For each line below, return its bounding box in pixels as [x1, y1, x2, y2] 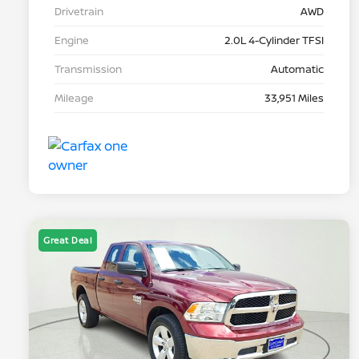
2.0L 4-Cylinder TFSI [224, 33, 324, 48]
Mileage [54, 91, 94, 106]
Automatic [271, 62, 324, 77]
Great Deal [43, 234, 92, 247]
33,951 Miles [264, 91, 324, 106]
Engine [54, 33, 89, 48]
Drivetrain [54, 4, 103, 19]
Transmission [54, 62, 122, 77]
